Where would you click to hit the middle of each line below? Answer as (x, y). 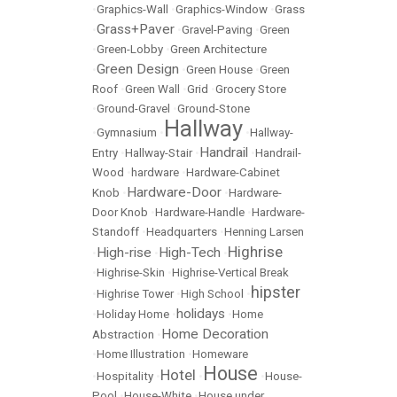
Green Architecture (218, 50)
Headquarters (182, 232)
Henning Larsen (264, 232)
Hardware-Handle (200, 213)
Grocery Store (251, 90)
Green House (219, 70)
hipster (276, 292)
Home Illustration (141, 354)
